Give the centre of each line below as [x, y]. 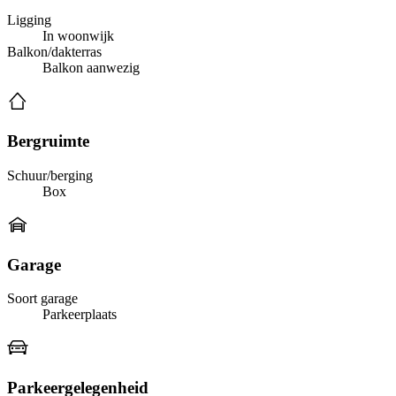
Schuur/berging [50, 175]
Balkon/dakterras [54, 52]
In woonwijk [78, 36]
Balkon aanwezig [91, 68]
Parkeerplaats [80, 315]
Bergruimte [48, 141]
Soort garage [42, 299]
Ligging [29, 20]
